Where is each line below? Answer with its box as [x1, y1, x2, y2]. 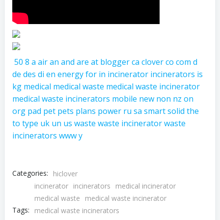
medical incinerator [115, 181, 176, 191]
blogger [100, 56, 130, 67]
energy [57, 68, 83, 80]
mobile [112, 93, 137, 104]
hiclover [53, 168, 78, 178]
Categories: [12, 168, 48, 178]
